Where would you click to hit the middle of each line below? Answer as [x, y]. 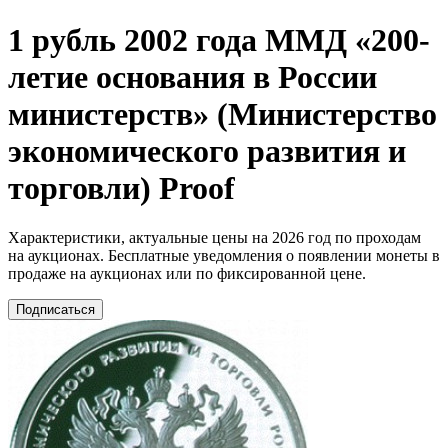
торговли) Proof [121, 188]
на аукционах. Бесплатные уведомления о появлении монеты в [224, 255]
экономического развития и [207, 151]
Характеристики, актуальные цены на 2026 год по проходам [214, 237]
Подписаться [55, 309]
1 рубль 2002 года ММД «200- [219, 40]
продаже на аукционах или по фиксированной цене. [187, 273]
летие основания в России [192, 77]
